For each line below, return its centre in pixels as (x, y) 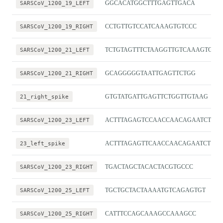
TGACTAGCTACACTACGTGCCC (149, 167)
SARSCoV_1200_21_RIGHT (56, 73)
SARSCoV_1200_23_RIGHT (56, 167)
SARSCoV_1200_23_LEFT (55, 120)
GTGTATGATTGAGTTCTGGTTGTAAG (157, 96)
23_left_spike (43, 143)
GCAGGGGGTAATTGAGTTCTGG (150, 73)
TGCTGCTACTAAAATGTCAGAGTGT (155, 190)
